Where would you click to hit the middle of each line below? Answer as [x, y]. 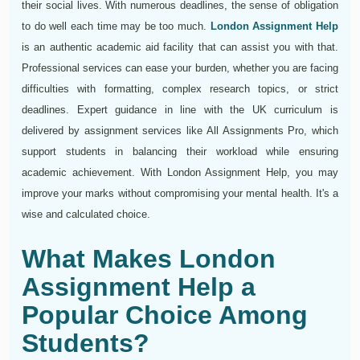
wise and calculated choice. [86, 215]
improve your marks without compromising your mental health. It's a [180, 194]
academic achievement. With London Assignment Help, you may [180, 173]
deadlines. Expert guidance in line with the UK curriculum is [180, 110]
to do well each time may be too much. [116, 27]
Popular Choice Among [165, 315]
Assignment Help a [139, 287]
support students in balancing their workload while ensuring [180, 152]
